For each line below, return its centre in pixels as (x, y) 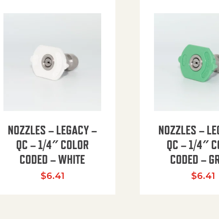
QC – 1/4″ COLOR (52, 144)
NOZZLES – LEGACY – (53, 130)
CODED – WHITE (53, 159)
